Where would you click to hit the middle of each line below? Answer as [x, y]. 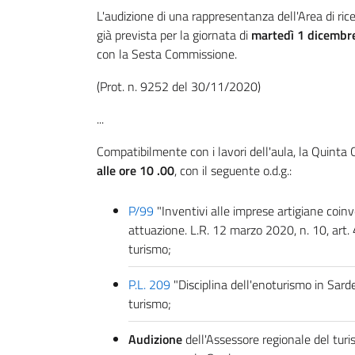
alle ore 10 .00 [136, 170]
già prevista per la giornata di [174, 35]
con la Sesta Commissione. [167, 54]
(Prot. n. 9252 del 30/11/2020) [179, 86]
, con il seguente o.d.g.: [233, 170]
